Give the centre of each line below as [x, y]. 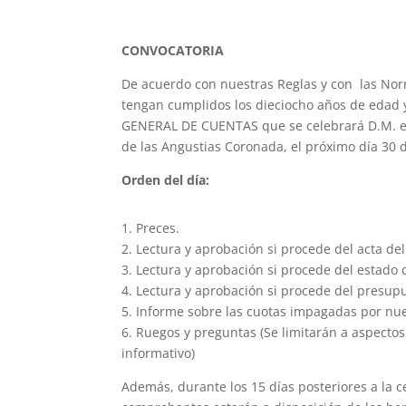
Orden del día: [166, 180]
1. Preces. [151, 228]
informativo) [159, 353]
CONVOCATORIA [175, 50]
